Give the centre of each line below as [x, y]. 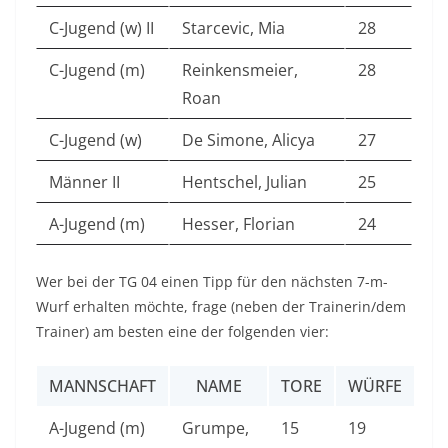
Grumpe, [215, 428]
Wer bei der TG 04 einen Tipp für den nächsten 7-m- [212, 282]
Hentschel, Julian [244, 182]
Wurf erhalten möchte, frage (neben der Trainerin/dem [221, 307]
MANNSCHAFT [102, 386]
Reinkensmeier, [240, 70]
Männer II [84, 182]
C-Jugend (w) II [101, 28]
